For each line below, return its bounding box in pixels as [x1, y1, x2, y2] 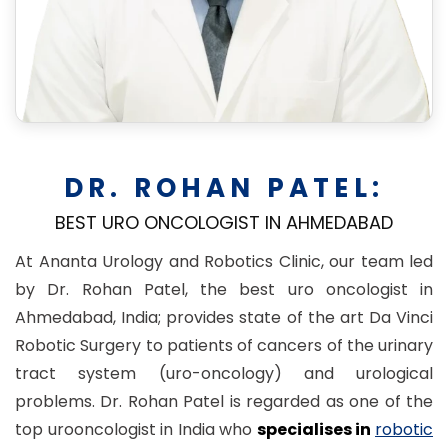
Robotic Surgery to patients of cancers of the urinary [15, 334, 433, 357]
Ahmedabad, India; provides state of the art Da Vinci [15, 306, 433, 329]
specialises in [256, 418, 376, 441]
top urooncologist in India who [15, 418, 257, 441]
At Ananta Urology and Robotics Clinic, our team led [15, 250, 433, 273]
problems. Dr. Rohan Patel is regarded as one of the [15, 390, 433, 413]
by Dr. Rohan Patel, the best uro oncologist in [15, 278, 433, 301]
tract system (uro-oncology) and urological [15, 362, 433, 385]
